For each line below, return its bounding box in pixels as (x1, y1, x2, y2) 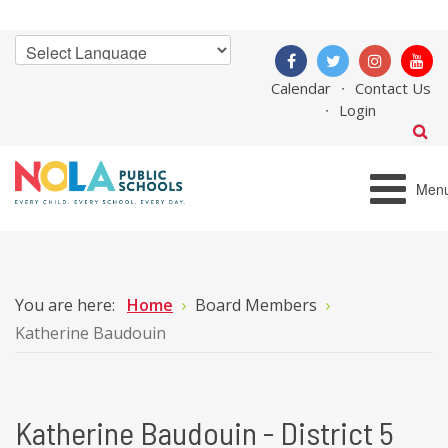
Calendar (270, 78, 331, 98)
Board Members (195, 294, 321, 316)
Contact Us (354, 78, 431, 98)
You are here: (15, 294, 123, 316)
